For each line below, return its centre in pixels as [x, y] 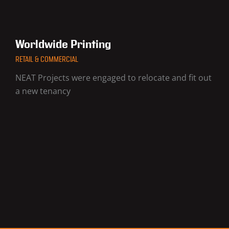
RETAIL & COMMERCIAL [47, 60]
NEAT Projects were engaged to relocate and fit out [113, 78]
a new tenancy [43, 91]
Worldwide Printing [63, 45]
